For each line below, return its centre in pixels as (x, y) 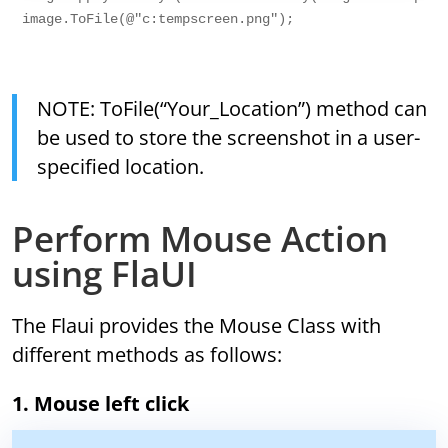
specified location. (121, 167)
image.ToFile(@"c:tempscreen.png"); (158, 19)
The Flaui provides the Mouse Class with (197, 326)
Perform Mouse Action (200, 239)
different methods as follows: (147, 355)
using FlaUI (105, 274)
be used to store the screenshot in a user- (229, 138)
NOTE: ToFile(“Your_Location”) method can (45, 109)
